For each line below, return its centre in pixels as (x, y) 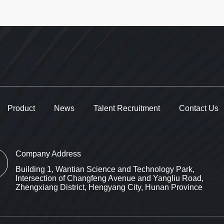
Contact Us (198, 108)
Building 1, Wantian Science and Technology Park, (105, 169)
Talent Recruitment (126, 108)
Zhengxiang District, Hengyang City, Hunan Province (109, 187)
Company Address (48, 154)
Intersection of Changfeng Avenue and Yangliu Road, (110, 178)
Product (21, 108)
